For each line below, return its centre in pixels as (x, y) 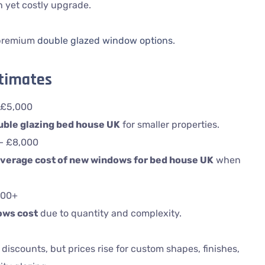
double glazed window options (105, 41)
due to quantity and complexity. (109, 213)
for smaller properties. (169, 125)
